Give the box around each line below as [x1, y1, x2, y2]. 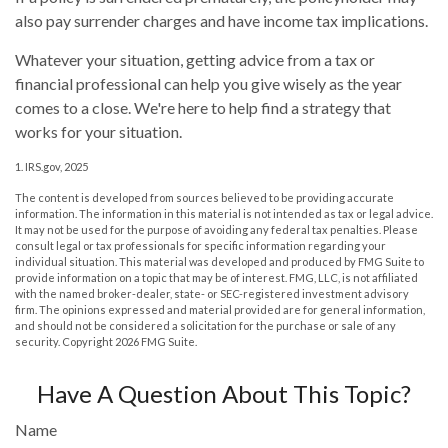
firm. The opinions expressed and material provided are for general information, [15, 303, 425, 317]
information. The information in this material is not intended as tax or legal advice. [15, 207, 433, 221]
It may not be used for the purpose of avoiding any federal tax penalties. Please [15, 223, 418, 237]
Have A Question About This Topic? [37, 379, 411, 409]
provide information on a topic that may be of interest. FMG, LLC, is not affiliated [15, 271, 418, 285]
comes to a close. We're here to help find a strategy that [15, 98, 391, 118]
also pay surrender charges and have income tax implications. [15, 11, 428, 31]
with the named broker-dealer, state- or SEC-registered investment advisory [15, 287, 409, 301]
